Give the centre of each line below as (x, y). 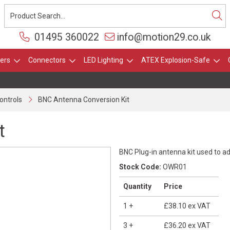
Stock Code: (140, 167)
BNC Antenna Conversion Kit (84, 100)
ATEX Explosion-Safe (175, 60)
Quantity (137, 186)
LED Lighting (103, 60)
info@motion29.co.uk (164, 37)
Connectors (47, 60)
